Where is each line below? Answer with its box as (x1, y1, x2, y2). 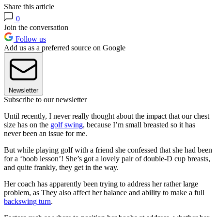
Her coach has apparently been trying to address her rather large (4, 180, 198, 188)
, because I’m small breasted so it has (83, 121, 195, 129)
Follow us (14, 35, 46, 44)
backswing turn (4, 197, 51, 206)
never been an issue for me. (4, 129, 87, 138)
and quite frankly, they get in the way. (4, 163, 119, 172)
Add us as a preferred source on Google (4, 44, 125, 52)
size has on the (4, 121, 50, 129)
